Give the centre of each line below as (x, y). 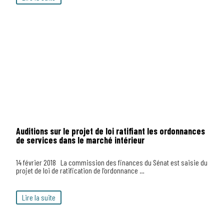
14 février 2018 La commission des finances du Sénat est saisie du (112, 162)
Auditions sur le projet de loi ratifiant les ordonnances (110, 131)
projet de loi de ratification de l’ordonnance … (80, 170)
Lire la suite (39, 197)
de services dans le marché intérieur (80, 140)
